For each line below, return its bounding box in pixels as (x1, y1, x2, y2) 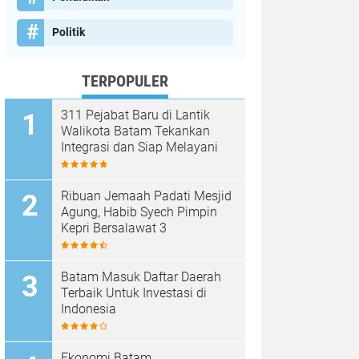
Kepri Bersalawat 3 (61, 220, 167, 236)
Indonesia (61, 301, 116, 317)
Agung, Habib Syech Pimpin (61, 204, 217, 220)
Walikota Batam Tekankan (61, 123, 210, 139)
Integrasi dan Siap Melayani (61, 139, 218, 155)
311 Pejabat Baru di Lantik (61, 107, 210, 123)
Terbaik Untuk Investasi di (61, 285, 207, 301)
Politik (52, 26, 85, 39)
